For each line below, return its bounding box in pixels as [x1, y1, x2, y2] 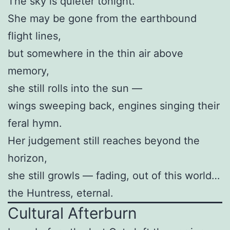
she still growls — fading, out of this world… [8, 169, 220, 182]
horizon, [8, 152, 47, 165]
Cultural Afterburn [8, 204, 137, 223]
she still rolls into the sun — [8, 82, 142, 95]
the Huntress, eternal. [8, 187, 113, 200]
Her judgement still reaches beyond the [8, 135, 200, 147]
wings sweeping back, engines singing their [8, 100, 220, 112]
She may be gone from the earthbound [8, 12, 197, 25]
